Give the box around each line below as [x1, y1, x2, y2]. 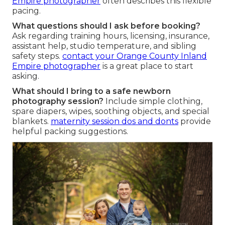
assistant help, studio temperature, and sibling [12, 41, 196, 51]
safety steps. [12, 51, 62, 61]
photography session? [12, 96, 103, 106]
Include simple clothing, [103, 96, 202, 106]
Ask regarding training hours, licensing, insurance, [12, 31, 209, 41]
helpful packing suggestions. [12, 127, 128, 137]
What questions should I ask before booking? [12, 21, 200, 31]
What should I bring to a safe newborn [12, 86, 171, 96]
